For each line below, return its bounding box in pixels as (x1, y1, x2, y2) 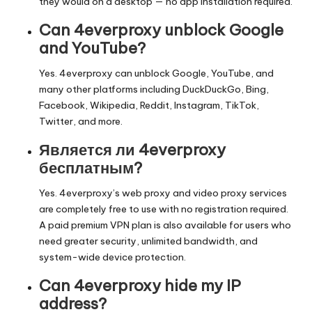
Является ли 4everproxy (39, 140, 226, 159)
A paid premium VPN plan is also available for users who (39, 219, 291, 231)
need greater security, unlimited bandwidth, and (39, 235, 258, 247)
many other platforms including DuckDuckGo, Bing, (39, 83, 269, 95)
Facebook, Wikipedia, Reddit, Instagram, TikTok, (39, 99, 259, 111)
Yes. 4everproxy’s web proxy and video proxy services (39, 187, 287, 199)
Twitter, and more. (39, 115, 123, 127)
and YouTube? (39, 38, 146, 58)
